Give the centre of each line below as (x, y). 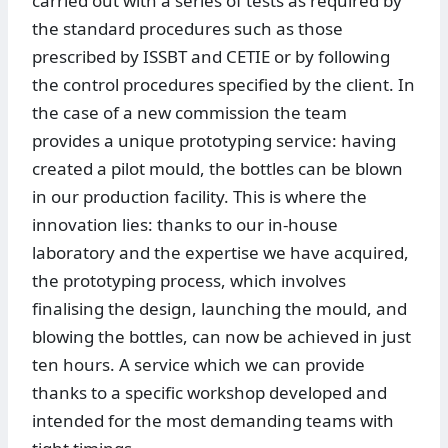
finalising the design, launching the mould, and (219, 309)
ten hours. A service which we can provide (198, 365)
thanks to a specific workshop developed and (209, 393)
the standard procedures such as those (187, 29)
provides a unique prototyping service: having (214, 141)
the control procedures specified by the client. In (223, 85)
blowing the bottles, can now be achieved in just (221, 337)
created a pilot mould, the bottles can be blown (217, 169)
